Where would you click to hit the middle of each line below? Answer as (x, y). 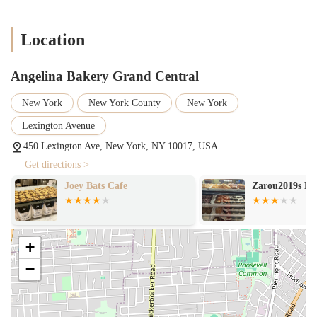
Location (53, 39)
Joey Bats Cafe (96, 185)
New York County (125, 103)
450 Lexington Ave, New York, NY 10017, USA (121, 146)
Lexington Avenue (58, 125)
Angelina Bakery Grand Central (105, 76)
